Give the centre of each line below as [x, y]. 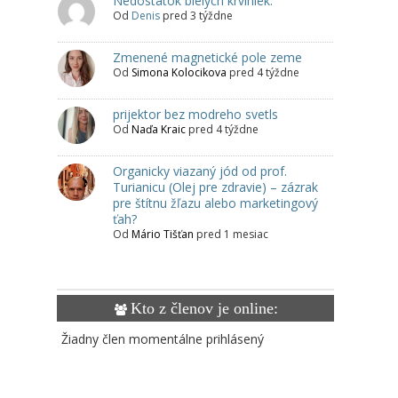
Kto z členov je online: [204, 309]
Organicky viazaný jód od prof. [200, 171]
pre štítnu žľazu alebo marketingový [215, 203]
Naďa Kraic [159, 130]
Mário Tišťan [163, 235]
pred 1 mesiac [232, 235]
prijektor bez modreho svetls [195, 115]
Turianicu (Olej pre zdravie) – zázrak [215, 187]
